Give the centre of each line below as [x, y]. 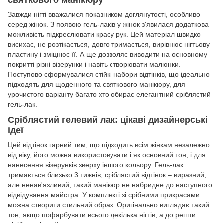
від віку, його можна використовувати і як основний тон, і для [107, 155]
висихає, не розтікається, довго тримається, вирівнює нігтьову [109, 45]
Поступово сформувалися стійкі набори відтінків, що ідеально [109, 74]
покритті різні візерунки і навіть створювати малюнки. [94, 64]
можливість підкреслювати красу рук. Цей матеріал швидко [104, 35]
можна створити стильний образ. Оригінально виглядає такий [109, 204]
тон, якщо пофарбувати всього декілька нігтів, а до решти [102, 214]
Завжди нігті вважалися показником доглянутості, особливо [104, 15]
